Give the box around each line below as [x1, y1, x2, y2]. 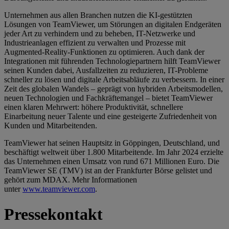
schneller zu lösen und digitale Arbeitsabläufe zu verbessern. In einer [4, 75, 224, 84]
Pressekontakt [4, 204, 103, 223]
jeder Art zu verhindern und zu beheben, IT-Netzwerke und [4, 29, 195, 38]
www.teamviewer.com [22, 185, 95, 194]
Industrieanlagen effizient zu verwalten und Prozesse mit [4, 38, 186, 48]
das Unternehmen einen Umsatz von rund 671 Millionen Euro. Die [4, 157, 219, 166]
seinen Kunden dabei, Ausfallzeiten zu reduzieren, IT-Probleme [4, 66, 208, 75]
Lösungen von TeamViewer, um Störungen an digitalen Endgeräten [4, 20, 221, 29]
